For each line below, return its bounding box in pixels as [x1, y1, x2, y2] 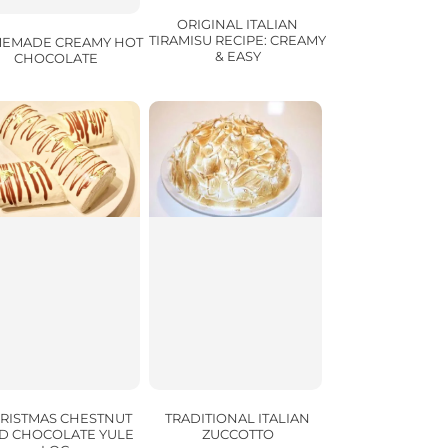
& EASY [214, 48, 261, 65]
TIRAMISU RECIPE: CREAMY [149, 32, 326, 49]
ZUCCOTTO [201, 426, 274, 443]
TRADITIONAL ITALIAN [165, 410, 310, 427]
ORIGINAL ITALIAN [177, 16, 298, 33]
